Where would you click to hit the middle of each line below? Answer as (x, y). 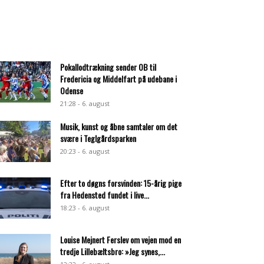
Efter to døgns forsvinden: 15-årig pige (121, 183)
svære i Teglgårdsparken (98, 138)
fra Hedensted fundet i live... (105, 195)
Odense (72, 90)
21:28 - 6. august (85, 103)
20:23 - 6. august (85, 151)
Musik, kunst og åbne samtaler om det (119, 126)
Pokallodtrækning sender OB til (108, 67)
